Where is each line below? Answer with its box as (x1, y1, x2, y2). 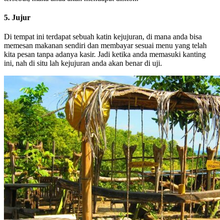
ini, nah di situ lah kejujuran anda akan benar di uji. (4, 59, 162, 68)
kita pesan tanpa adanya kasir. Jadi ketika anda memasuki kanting (4, 50, 206, 59)
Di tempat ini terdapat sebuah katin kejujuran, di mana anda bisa (4, 32, 202, 41)
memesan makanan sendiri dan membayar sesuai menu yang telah (4, 41, 207, 50)
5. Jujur (4, 13, 30, 22)
